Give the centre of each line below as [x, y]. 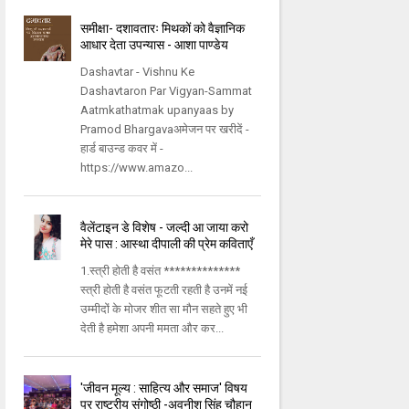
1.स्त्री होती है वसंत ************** [161, 271]
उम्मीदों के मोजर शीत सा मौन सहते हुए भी [164, 309]
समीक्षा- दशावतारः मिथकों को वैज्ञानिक [163, 29]
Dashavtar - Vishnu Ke [138, 72]
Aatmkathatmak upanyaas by [157, 110]
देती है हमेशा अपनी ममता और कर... [152, 329]
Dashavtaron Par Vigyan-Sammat [167, 91]
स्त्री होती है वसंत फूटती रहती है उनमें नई [164, 290]
